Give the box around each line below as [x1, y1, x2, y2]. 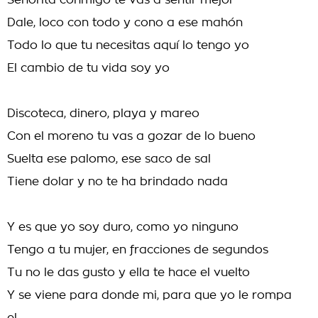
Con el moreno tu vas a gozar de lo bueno [7, 131, 256, 142]
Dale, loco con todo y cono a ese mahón [7, 17, 243, 28]
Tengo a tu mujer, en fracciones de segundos [7, 244, 268, 256]
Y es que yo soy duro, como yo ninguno [7, 221, 238, 233]
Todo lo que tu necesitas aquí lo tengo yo [7, 40, 249, 51]
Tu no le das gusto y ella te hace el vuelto [7, 267, 250, 278]
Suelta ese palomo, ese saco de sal [7, 153, 211, 165]
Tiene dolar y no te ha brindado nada [7, 176, 228, 187]
